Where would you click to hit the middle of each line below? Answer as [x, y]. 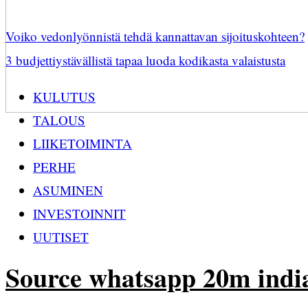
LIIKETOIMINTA [82, 143]
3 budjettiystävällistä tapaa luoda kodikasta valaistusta [145, 60]
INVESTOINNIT [79, 213]
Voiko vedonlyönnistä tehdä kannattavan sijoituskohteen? [155, 36]
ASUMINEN [68, 190]
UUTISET [61, 237]
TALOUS [59, 120]
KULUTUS [64, 97]
